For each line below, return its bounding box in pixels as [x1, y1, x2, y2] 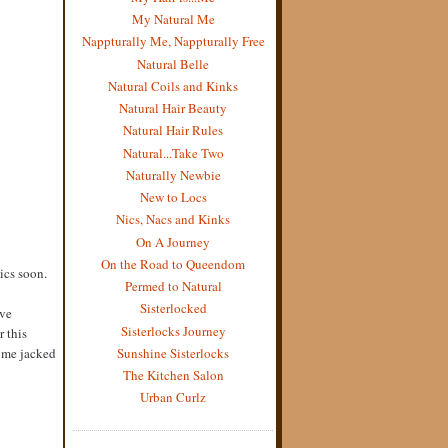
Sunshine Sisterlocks [117, 343, 229, 362]
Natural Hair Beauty [119, 99, 227, 117]
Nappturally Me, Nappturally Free [81, 32, 265, 51]
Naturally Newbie [125, 165, 221, 184]
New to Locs [139, 188, 207, 206]
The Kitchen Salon [122, 366, 224, 384]
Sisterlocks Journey [120, 321, 226, 340]
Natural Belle [137, 54, 209, 73]
